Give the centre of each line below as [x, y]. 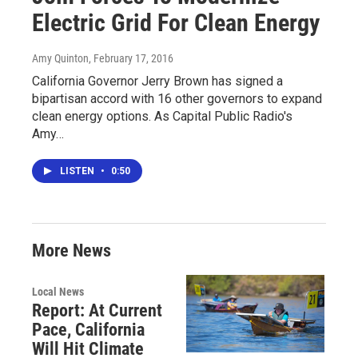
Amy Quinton [60, 59]
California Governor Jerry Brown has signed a [157, 82]
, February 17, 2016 [131, 59]
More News [72, 251]
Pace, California [88, 330]
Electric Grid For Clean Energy [176, 23]
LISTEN [78, 171]
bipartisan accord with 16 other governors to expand [177, 99]
